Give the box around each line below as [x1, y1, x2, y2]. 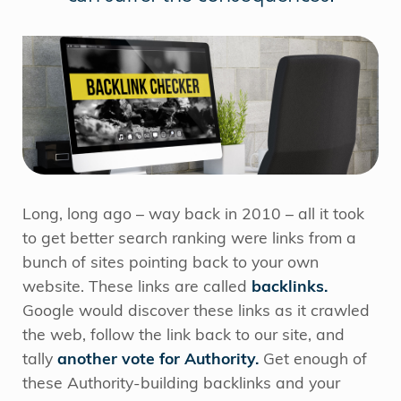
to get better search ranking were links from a [22, 231, 356, 247]
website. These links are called [22, 279, 252, 295]
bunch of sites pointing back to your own [22, 255, 319, 271]
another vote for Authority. [57, 352, 259, 368]
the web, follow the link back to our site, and [22, 328, 345, 344]
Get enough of [259, 352, 367, 368]
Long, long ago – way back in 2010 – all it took [22, 207, 364, 223]
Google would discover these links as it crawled [22, 303, 370, 320]
